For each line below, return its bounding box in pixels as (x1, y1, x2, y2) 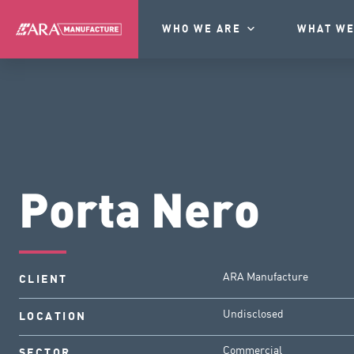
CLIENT (19, 273, 68, 285)
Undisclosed (223, 306, 284, 320)
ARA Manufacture (223, 269, 308, 283)
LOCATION (19, 310, 87, 322)
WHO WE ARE (161, 23, 241, 35)
